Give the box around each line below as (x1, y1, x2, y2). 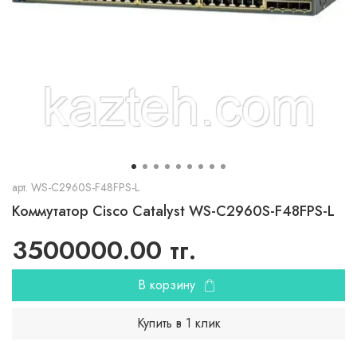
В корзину (137, 275, 195, 294)
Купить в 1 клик (136, 313, 221, 332)
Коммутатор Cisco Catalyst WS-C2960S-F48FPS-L (12, 200, 335, 222)
